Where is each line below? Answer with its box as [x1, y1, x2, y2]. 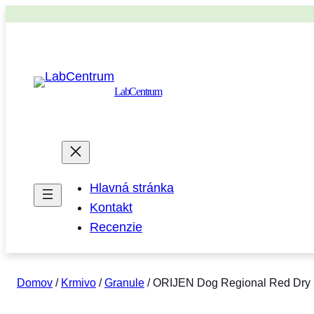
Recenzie [90, 220, 142, 235]
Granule [104, 277, 144, 289]
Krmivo [61, 277, 96, 289]
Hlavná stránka [90, 181, 174, 196]
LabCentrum [114, 86, 162, 98]
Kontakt [90, 200, 132, 215]
